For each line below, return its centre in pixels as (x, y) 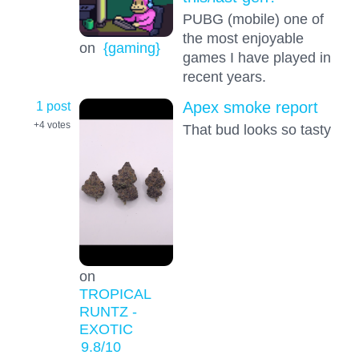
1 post (53, 106)
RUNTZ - (108, 312)
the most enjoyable (243, 38)
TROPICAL (115, 294)
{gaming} (131, 47)
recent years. (224, 77)
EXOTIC (106, 329)
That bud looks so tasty (256, 130)
